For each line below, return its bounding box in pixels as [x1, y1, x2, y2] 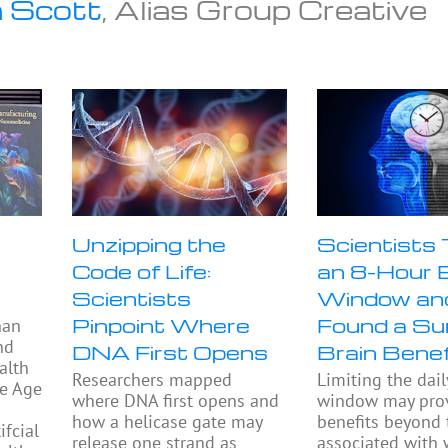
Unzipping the [72, 231, 227, 258]
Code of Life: [72, 258, 212, 285]
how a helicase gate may [72, 410, 263, 434]
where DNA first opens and [72, 389, 280, 413]
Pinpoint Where [72, 312, 251, 339]
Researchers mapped [72, 368, 233, 392]
